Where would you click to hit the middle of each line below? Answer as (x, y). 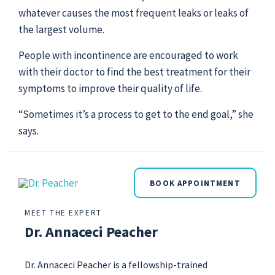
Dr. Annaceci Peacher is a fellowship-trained (116, 265)
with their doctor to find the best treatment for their (134, 72)
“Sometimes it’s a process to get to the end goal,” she (136, 114)
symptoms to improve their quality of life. (110, 88)
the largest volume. (61, 29)
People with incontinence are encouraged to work (128, 55)
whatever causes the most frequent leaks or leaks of (134, 13)
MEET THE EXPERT (63, 213)
